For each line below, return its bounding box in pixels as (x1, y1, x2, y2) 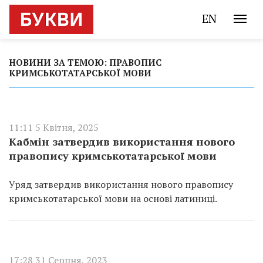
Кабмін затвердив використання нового (9, 134, 235, 149)
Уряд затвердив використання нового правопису (9, 178, 233, 191)
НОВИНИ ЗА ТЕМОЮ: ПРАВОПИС (9, 56, 161, 68)
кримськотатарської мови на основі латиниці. (9, 192, 217, 205)
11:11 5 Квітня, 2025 (9, 121, 99, 134)
